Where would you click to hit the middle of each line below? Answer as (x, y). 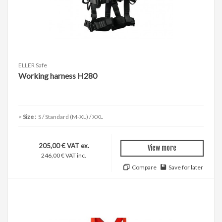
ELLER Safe (33, 65)
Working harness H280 (58, 76)
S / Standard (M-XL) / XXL (71, 117)
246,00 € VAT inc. (64, 156)
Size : (30, 117)
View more (162, 148)
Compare (144, 167)
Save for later (186, 167)
